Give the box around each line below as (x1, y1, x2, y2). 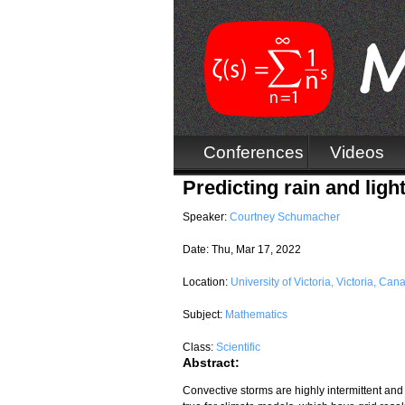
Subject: (183, 307, 225, 321)
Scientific (216, 340, 260, 353)
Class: (183, 340, 216, 353)
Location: (183, 275, 231, 288)
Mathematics (225, 307, 287, 321)
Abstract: (183, 355, 240, 370)
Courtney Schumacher (230, 210, 340, 223)
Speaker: (183, 210, 230, 223)
